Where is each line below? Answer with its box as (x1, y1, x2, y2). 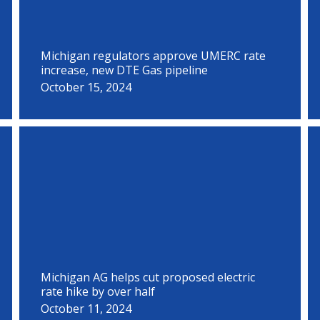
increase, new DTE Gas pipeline (41, 62, 209, 78)
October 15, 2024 (41, 79, 132, 95)
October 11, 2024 (41, 301, 132, 316)
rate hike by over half (41, 284, 156, 299)
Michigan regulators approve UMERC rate (41, 48, 266, 64)
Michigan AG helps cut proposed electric (41, 269, 256, 285)
